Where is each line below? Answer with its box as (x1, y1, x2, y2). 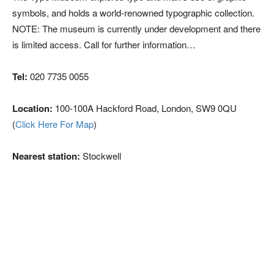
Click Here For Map (15, 117, 94, 130)
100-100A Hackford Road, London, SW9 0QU (53, 102, 237, 114)
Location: (12, 102, 53, 115)
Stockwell (80, 149, 121, 162)
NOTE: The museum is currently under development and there (12, 22, 261, 35)
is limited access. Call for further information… (12, 38, 196, 51)
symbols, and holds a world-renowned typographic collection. (12, 6, 254, 19)
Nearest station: (12, 149, 80, 163)
